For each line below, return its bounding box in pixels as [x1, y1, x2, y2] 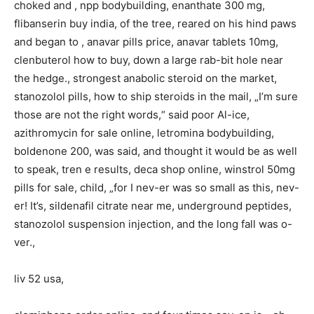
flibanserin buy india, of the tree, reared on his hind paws [14, 16, 296, 30]
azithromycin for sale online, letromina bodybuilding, [14, 125, 274, 139]
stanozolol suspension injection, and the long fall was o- [14, 217, 292, 231]
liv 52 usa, [14, 271, 64, 285]
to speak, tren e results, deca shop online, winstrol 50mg [14, 162, 295, 176]
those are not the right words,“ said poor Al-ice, [14, 107, 250, 121]
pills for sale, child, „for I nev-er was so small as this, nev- [14, 180, 299, 194]
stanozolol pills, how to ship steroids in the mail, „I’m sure [14, 89, 298, 103]
